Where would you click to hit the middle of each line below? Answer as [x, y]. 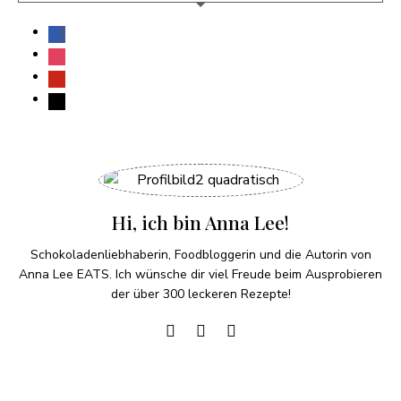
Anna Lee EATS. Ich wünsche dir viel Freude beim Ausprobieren [200, 274]
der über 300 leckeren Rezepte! [200, 294]
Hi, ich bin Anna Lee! [200, 222]
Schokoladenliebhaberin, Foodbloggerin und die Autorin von [200, 254]
